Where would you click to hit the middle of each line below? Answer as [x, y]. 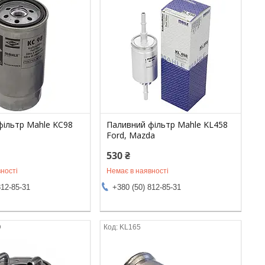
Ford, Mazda [131, 135]
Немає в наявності [138, 171]
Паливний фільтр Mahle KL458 [167, 124]
